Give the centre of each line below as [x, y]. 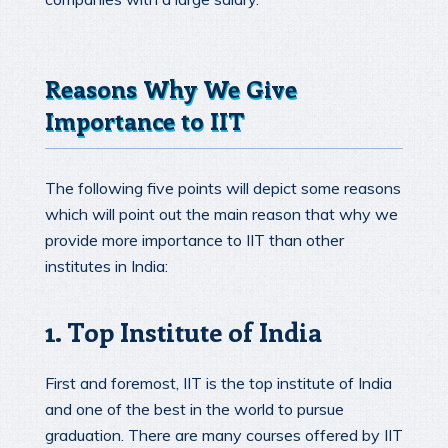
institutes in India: [106, 265]
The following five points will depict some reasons [223, 187]
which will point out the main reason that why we [221, 213]
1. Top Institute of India [183, 331]
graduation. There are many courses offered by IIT [224, 435]
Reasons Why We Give [171, 88]
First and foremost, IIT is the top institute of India [218, 383]
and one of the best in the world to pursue [194, 409]
